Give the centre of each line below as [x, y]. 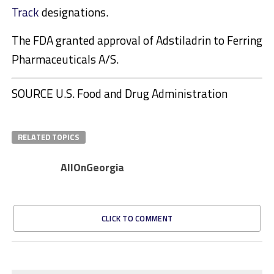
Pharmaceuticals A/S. [65, 59]
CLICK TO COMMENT [137, 219]
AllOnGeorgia [92, 168]
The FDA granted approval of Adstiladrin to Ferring [137, 40]
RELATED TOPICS [48, 137]
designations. [73, 12]
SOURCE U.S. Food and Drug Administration [119, 94]
